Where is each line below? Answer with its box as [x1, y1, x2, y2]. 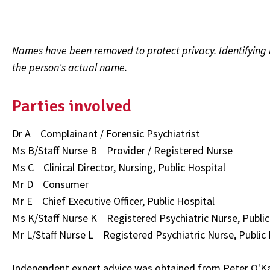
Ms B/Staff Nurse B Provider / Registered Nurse [12, 143, 233, 158]
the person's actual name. [12, 60, 127, 74]
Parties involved [12, 95, 131, 116]
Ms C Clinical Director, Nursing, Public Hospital [12, 160, 225, 175]
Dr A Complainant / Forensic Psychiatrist [12, 127, 200, 141]
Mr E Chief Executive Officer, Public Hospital [12, 194, 215, 209]
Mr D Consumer [12, 177, 89, 192]
